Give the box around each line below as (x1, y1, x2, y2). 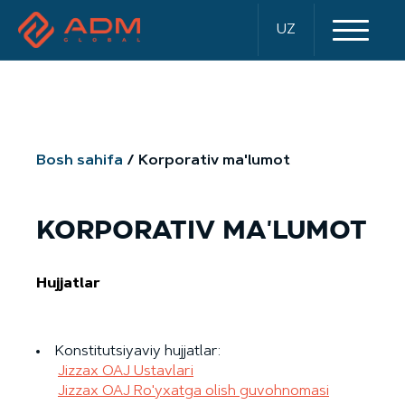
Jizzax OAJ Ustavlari (58, 364, 193, 379)
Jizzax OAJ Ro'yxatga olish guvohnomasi (58, 384, 329, 399)
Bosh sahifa (36, 154, 123, 168)
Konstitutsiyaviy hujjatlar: (55, 344, 221, 359)
